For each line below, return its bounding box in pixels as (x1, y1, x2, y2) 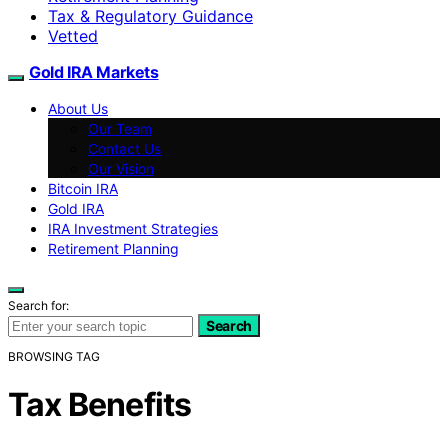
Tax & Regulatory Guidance (48, 5, 253, 26)
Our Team (88, 119, 152, 137)
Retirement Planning (48, 239, 179, 257)
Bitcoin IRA (48, 179, 118, 197)
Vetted (48, 25, 98, 46)
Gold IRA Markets (29, 61, 159, 82)
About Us (48, 99, 108, 117)
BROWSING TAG (8, 348, 100, 364)
